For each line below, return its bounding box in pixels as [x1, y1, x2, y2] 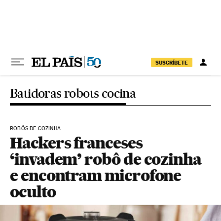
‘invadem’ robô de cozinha [10, 149, 202, 169]
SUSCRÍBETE [155, 59, 188, 66]
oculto [10, 182, 56, 201]
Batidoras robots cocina [10, 86, 136, 101]
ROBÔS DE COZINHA [10, 125, 61, 132]
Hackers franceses [10, 133, 143, 152]
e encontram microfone [10, 166, 182, 185]
